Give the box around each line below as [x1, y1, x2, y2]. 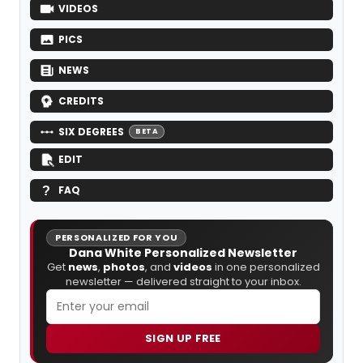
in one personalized [211, 258, 320, 275]
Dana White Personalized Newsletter [69, 244, 297, 261]
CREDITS [58, 93, 104, 108]
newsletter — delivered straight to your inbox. [65, 273, 301, 289]
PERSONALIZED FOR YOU [55, 230, 178, 244]
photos [102, 258, 145, 275]
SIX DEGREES [58, 124, 124, 139]
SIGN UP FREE [145, 331, 221, 346]
